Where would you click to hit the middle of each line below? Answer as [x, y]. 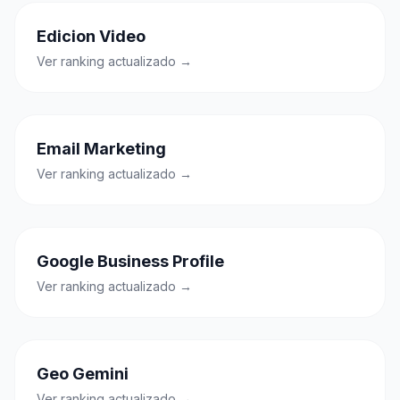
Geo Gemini [83, 374]
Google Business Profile [130, 261]
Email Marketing [101, 149]
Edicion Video [91, 36]
